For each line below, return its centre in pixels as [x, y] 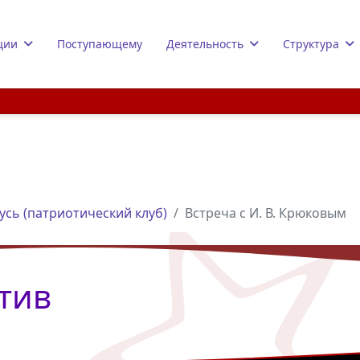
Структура [311, 44]
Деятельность [205, 44]
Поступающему [99, 44]
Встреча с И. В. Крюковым [266, 213]
